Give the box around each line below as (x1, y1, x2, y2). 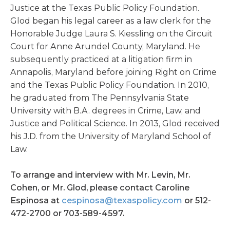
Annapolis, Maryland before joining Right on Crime (10, 67, 217, 77)
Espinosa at (10, 196, 62, 205)
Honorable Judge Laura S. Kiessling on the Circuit (10, 29, 213, 39)
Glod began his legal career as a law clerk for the (10, 16, 211, 26)
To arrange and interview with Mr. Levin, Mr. (10, 170, 190, 180)
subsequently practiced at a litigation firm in (10, 54, 192, 64)
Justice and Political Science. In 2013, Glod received (10, 119, 220, 128)
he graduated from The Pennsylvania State (10, 93, 189, 103)
